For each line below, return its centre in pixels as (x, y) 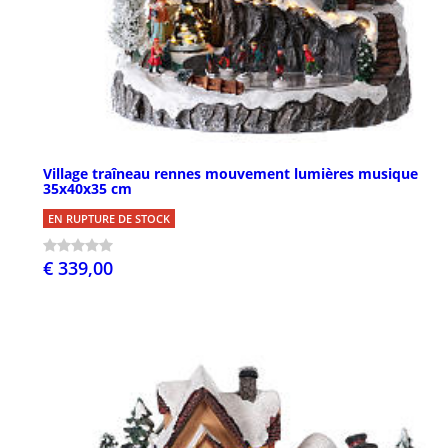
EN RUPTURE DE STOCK (109, 219)
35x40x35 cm (87, 189)
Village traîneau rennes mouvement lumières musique (230, 174)
